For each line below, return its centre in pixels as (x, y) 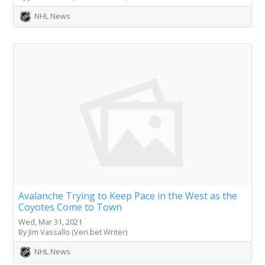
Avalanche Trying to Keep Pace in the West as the (128, 195)
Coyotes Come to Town (70, 207)
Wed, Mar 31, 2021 (50, 222)
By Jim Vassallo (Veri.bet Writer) (73, 232)
